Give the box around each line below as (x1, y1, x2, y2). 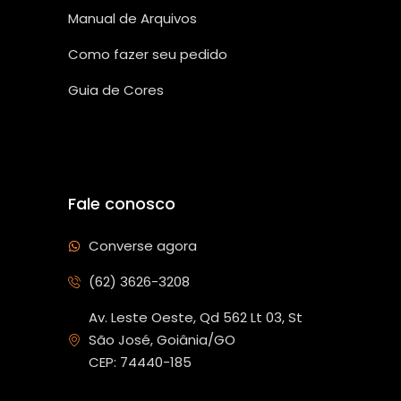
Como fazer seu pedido (68, 45, 227, 64)
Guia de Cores (68, 81, 164, 100)
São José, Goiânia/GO (88, 330, 235, 350)
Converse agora (88, 236, 197, 256)
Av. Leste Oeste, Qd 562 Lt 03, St (88, 308, 303, 328)
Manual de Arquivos (68, 9, 197, 29)
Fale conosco (68, 192, 175, 216)
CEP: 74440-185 (88, 353, 192, 372)
